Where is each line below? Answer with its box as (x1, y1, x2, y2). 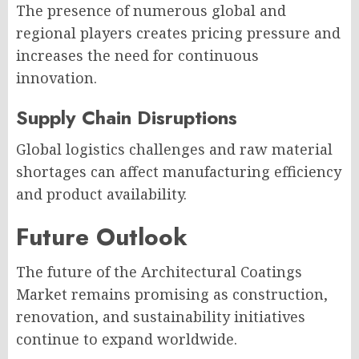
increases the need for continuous (16, 46, 259, 65)
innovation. (16, 68, 97, 87)
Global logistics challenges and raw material (16, 139, 333, 159)
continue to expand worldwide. (16, 329, 237, 349)
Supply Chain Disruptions (16, 103, 237, 131)
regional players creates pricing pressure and (16, 23, 341, 42)
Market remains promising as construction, (16, 284, 328, 304)
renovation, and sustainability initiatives (16, 307, 305, 326)
